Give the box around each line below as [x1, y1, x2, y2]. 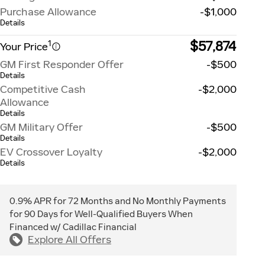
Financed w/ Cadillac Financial [9, 221, 137, 232]
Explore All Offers [28, 232, 111, 246]
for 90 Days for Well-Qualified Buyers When [9, 208, 193, 219]
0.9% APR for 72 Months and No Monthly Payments [9, 195, 226, 206]
